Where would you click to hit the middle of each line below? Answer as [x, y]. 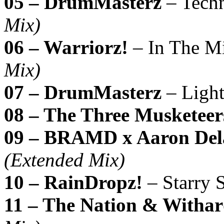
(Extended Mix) [64, 159]
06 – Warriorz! [66, 47]
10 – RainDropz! [73, 182]
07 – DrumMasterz [83, 92]
